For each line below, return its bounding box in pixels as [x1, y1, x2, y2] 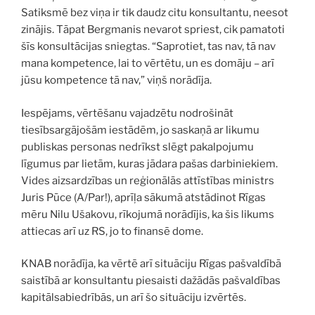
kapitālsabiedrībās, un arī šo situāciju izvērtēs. [21, 291, 246, 304]
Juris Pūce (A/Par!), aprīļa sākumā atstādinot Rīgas [21, 191, 266, 204]
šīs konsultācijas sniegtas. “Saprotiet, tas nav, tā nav [21, 40, 276, 53]
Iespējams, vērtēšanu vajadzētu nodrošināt [21, 106, 233, 120]
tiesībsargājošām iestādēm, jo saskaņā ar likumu [21, 123, 259, 136]
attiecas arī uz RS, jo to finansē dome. [21, 224, 203, 238]
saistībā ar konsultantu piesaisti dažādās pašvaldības [21, 274, 281, 287]
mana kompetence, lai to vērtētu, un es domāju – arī [21, 57, 274, 70]
